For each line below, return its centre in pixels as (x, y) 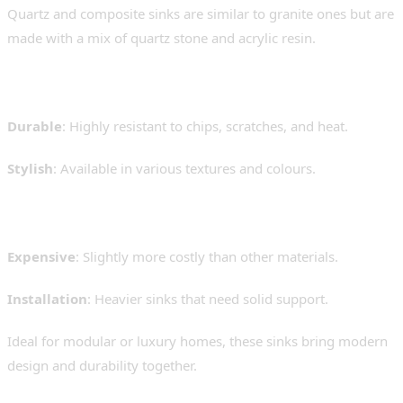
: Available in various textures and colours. (184, 169)
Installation (47, 299)
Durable (35, 126)
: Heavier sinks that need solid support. (208, 299)
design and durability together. (102, 366)
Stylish (30, 169)
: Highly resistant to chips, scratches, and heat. (205, 126)
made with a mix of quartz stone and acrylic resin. (161, 38)
